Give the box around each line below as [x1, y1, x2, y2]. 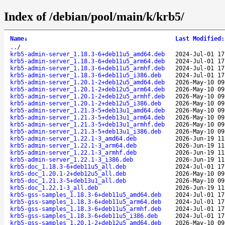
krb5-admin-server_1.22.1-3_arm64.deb [10, 142, 137, 149]
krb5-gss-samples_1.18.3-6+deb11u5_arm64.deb [10, 198, 161, 205]
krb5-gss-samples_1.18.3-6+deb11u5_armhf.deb [10, 205, 161, 212]
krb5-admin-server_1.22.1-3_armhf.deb [10, 149, 137, 156]
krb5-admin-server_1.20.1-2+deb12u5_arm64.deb [10, 85, 165, 93]
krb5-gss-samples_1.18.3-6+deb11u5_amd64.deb [10, 191, 161, 198]
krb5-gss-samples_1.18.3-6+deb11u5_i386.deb [10, 212, 158, 219]
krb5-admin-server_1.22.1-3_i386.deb [10, 156, 133, 163]
